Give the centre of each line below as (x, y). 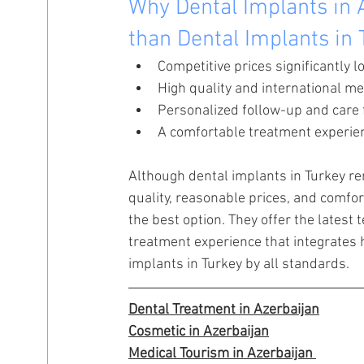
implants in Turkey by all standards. (239, 265)
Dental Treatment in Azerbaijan (224, 310)
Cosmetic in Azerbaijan (199, 332)
